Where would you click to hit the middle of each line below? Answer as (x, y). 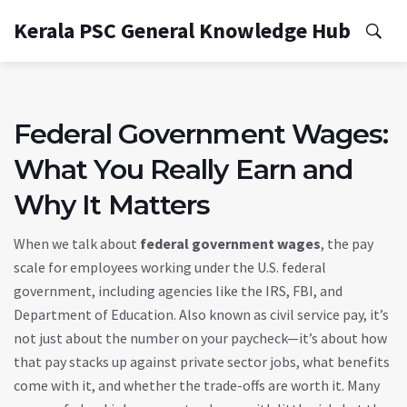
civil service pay (317, 314)
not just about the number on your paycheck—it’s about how (200, 338)
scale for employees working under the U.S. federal (170, 267)
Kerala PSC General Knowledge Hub (182, 30)
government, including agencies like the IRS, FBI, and (178, 291)
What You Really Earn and (184, 169)
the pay (350, 243)
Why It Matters (112, 205)
